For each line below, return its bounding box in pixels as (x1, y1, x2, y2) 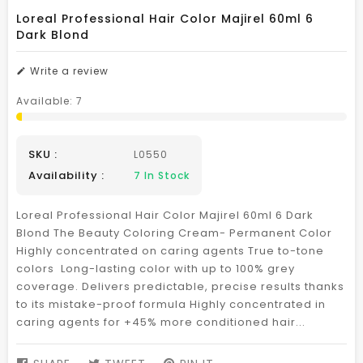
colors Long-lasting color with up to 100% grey (16, 261, 295, 276)
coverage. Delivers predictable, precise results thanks (16, 279, 344, 294)
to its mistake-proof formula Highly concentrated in (16, 297, 326, 312)
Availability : (28, 168, 105, 183)
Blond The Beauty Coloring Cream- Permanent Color (16, 225, 332, 241)
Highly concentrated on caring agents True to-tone (16, 243, 324, 258)
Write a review (27, 64, 109, 78)
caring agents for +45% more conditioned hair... (16, 314, 305, 330)
